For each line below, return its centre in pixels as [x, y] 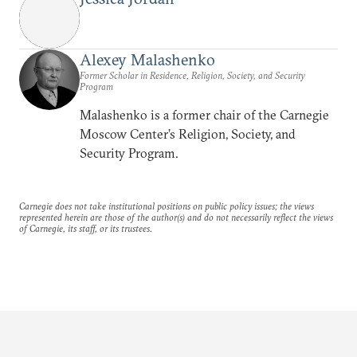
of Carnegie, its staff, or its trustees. [86, 228]
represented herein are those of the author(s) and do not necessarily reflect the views [176, 217]
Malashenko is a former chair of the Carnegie [204, 115]
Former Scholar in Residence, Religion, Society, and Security [192, 75]
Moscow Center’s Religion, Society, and [188, 134]
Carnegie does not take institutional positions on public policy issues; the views [167, 206]
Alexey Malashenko [147, 59]
